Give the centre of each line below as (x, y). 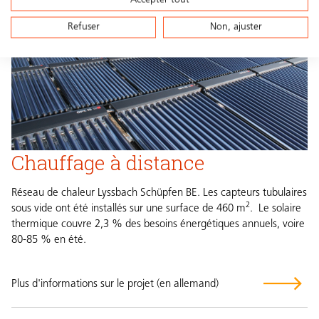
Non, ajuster (236, 27)
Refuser (83, 27)
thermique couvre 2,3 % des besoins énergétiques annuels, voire (158, 224)
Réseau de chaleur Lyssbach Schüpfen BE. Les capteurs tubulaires (159, 193)
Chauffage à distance (108, 162)
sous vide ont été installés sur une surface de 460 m (129, 209)
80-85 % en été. (49, 240)
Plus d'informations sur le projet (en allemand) (115, 284)
